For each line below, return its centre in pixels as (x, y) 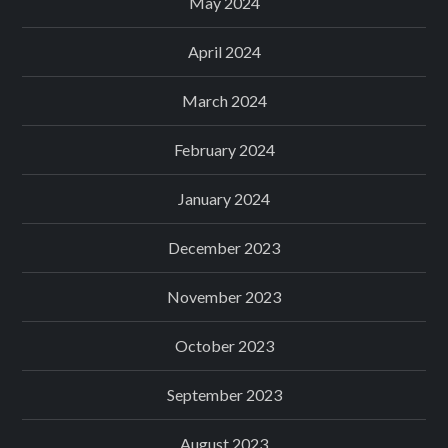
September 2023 (224, 395)
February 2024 (224, 150)
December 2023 (224, 248)
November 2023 (224, 297)
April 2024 (224, 52)
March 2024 (224, 101)
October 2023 (224, 346)
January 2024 (224, 199)
